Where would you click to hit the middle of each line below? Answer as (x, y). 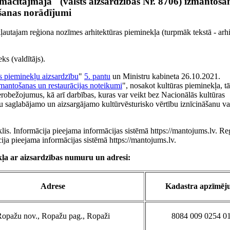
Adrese (53, 186)
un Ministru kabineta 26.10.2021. (165, 76)
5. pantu (97, 76)
